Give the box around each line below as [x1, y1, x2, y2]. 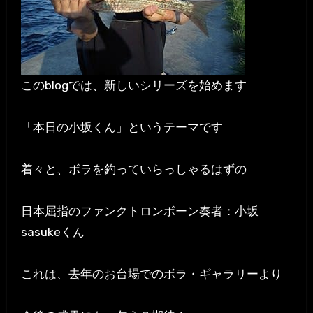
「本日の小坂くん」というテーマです [20, 120, 223, 135]
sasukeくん [20, 225, 85, 240]
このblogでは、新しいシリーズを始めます [20, 78, 247, 93]
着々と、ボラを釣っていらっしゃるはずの [20, 162, 247, 177]
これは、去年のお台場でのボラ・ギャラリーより [20, 267, 282, 282]
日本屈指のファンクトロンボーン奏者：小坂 [20, 204, 259, 219]
